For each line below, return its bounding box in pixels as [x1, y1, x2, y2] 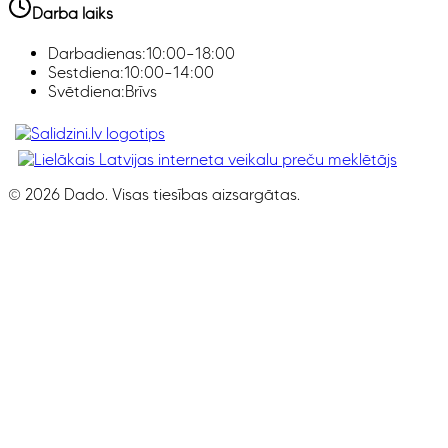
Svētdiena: [48, 82, 125, 102]
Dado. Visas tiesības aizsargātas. [60, 185, 300, 205]
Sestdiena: [48, 63, 124, 83]
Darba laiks [32, 3, 113, 23]
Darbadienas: [48, 44, 146, 64]
